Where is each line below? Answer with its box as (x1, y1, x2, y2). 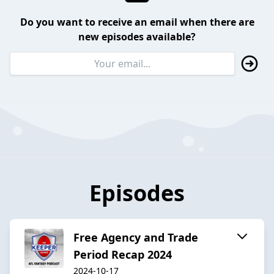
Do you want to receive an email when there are (20, 15, 254, 29)
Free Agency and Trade (73, 229, 198, 245)
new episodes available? (78, 30, 196, 44)
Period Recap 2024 (73, 246, 172, 262)
